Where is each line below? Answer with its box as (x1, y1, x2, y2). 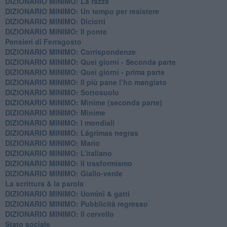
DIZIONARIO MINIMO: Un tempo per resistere (5, 6, 159, 16)
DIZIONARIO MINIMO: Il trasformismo (5, 158, 132, 168)
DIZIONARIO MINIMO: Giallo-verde (5, 168, 123, 178)
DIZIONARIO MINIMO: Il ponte (5, 26, 107, 36)
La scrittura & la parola (5, 178, 84, 188)
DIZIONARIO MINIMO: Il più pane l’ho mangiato (5, 77, 167, 87)
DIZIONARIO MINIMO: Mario (5, 137, 100, 148)
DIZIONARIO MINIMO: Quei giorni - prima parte (5, 66, 165, 77)
